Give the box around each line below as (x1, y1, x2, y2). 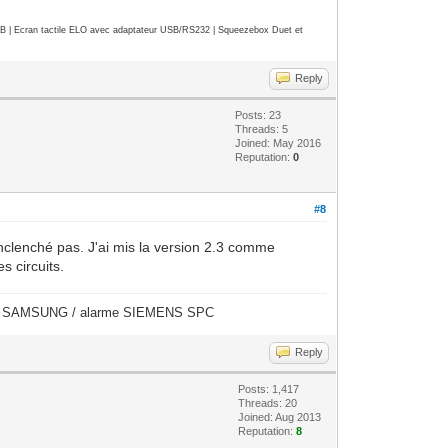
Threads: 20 (238, 396, 298, 409)
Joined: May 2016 (235, 136, 322, 149)
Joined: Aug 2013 (238, 410, 322, 423)
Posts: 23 (235, 108, 282, 121)
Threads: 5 (235, 122, 289, 135)
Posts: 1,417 (238, 382, 300, 395)
